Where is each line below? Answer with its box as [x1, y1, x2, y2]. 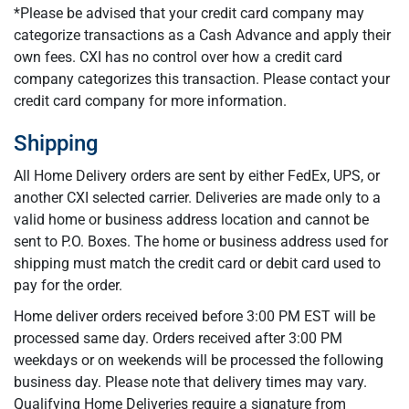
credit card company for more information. [14, 92, 287, 110]
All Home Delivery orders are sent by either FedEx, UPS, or [14, 167, 380, 184]
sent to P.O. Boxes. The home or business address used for [14, 233, 388, 250]
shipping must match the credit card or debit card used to [14, 255, 381, 272]
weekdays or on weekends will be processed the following [14, 351, 383, 369]
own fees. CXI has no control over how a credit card [14, 48, 342, 66]
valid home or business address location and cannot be [14, 211, 369, 228]
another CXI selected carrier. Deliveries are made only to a [14, 189, 381, 206]
